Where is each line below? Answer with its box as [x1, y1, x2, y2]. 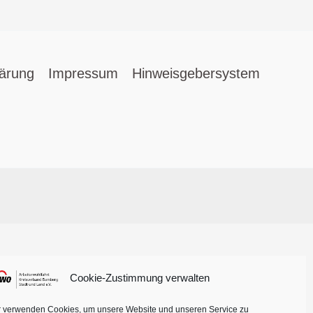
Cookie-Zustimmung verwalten [70, 272, 210, 284]
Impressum [48, 66, 118, 82]
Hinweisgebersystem [132, 66, 260, 82]
